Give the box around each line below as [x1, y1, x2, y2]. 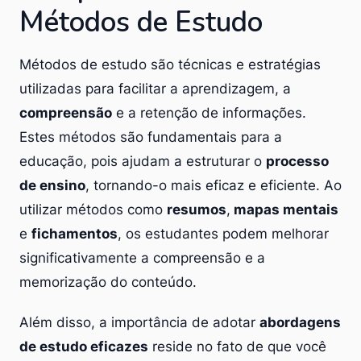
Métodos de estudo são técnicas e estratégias [19, 56, 321, 73]
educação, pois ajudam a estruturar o [19, 152, 266, 169]
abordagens [259, 313, 341, 330]
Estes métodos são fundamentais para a [19, 128, 282, 145]
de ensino [19, 176, 85, 193]
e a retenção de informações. [112, 104, 306, 121]
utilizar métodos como [19, 201, 167, 218]
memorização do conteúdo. [19, 273, 197, 290]
